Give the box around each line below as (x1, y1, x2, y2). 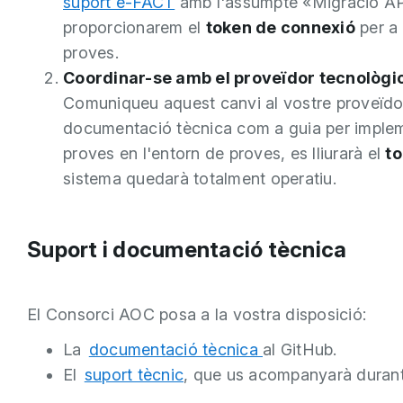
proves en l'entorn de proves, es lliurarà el (63, 143, 386, 163)
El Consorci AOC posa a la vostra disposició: (27, 305, 372, 324)
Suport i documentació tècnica (27, 236, 347, 263)
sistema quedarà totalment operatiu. (63, 168, 336, 188)
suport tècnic (84, 364, 184, 384)
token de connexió (205, 17, 355, 37)
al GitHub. (263, 339, 337, 359)
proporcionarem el (63, 17, 206, 37)
